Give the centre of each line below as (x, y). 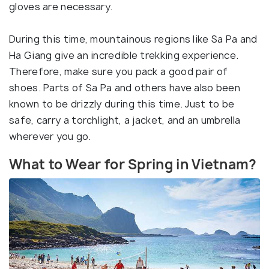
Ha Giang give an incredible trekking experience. (124, 56)
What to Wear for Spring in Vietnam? (133, 165)
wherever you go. (50, 137)
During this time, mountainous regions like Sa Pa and (133, 39)
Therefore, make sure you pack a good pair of (119, 72)
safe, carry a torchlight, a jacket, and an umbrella (125, 120)
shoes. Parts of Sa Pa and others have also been (125, 88)
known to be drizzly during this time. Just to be (122, 104)
